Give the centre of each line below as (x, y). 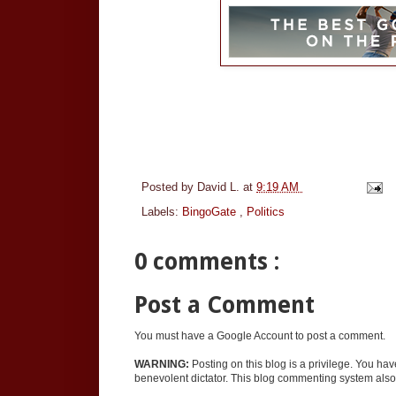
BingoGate (211, 211)
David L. (220, 187)
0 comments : (207, 261)
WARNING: (162, 365)
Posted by (169, 187)
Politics (266, 211)
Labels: (162, 211)
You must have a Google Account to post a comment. (260, 336)
